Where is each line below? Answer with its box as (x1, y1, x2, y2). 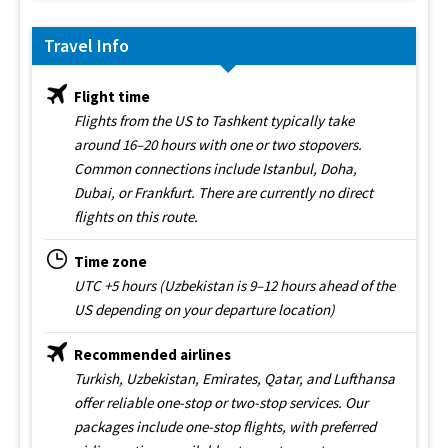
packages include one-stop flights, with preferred (74, 416, 376, 436)
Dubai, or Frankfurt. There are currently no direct (74, 182, 373, 202)
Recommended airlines (74, 344, 231, 364)
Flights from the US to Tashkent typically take (74, 110, 354, 130)
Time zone (74, 251, 147, 271)
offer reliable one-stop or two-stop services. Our (74, 392, 368, 412)
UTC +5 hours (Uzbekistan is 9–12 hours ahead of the (74, 275, 395, 295)
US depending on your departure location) (74, 299, 335, 319)
